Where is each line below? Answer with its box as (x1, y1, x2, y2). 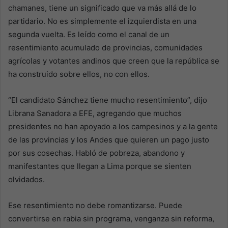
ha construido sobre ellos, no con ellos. (8, 69, 150, 79)
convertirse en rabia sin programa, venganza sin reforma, (8, 214, 214, 224)
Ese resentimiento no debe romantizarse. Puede (8, 201, 182, 211)
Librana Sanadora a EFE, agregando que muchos (8, 108, 182, 119)
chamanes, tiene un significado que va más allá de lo (8, 3, 196, 13)
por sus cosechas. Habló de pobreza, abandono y (8, 148, 185, 158)
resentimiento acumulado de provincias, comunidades (8, 43, 203, 53)
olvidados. (8, 175, 45, 185)
